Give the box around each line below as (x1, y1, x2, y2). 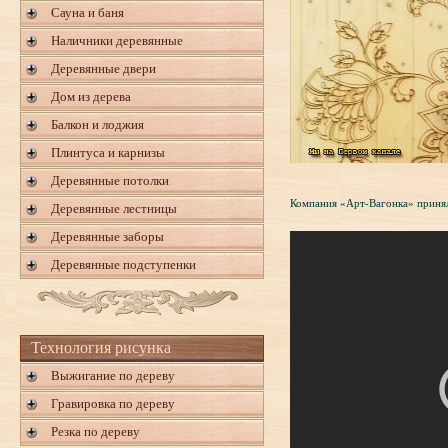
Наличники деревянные (51, 33, 183, 48)
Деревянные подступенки (51, 257, 196, 272)
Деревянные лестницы (51, 201, 177, 216)
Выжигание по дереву (51, 368, 175, 383)
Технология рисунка (31, 339, 171, 356)
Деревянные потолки (51, 173, 169, 188)
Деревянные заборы (51, 229, 164, 244)
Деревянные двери (51, 61, 156, 76)
